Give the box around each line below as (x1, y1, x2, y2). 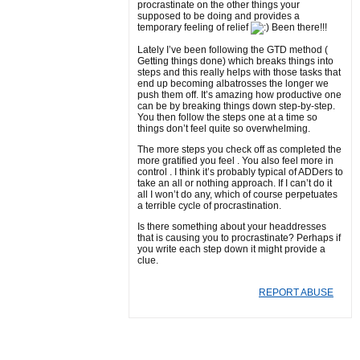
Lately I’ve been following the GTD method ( (137, 44, 328, 55)
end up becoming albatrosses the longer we (137, 78, 329, 89)
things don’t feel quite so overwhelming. (137, 123, 310, 134)
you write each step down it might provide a (137, 243, 325, 255)
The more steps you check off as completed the (137, 144, 342, 155)
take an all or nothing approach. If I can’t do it (137, 178, 332, 189)
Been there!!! (269, 22, 327, 33)
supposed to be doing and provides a (137, 10, 300, 22)
